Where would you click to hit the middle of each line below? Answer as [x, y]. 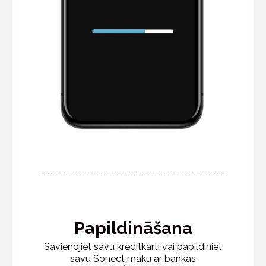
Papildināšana [133, 228]
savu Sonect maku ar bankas [133, 258]
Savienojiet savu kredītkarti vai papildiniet [133, 246]
